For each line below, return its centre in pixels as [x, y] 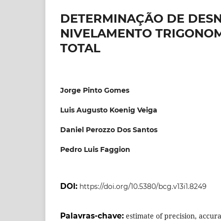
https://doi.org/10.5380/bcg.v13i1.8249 [143, 186]
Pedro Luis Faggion [95, 149]
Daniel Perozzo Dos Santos [109, 129]
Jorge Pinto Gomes [95, 90]
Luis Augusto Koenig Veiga [109, 110]
